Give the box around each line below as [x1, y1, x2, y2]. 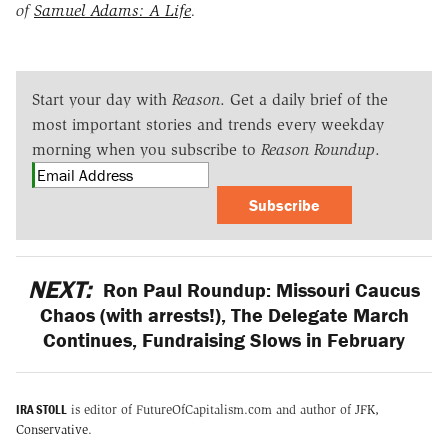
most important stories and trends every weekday [32, 115, 384, 135]
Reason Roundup [261, 140, 375, 160]
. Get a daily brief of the [220, 90, 388, 110]
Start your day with [32, 90, 172, 110]
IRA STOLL [16, 400, 67, 418]
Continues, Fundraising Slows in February [43, 327, 405, 353]
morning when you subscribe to [32, 140, 261, 160]
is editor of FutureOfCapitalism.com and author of [67, 401, 355, 417]
